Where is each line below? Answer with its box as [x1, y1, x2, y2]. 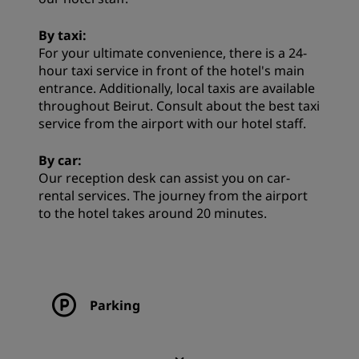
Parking [90, 296, 140, 315]
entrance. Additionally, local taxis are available [38, 79, 315, 98]
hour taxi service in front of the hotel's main [38, 62, 305, 80]
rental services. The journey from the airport [38, 187, 308, 205]
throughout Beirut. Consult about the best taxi [38, 97, 320, 115]
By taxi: [38, 26, 87, 45]
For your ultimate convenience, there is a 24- [38, 44, 307, 63]
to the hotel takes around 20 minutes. [38, 204, 267, 223]
